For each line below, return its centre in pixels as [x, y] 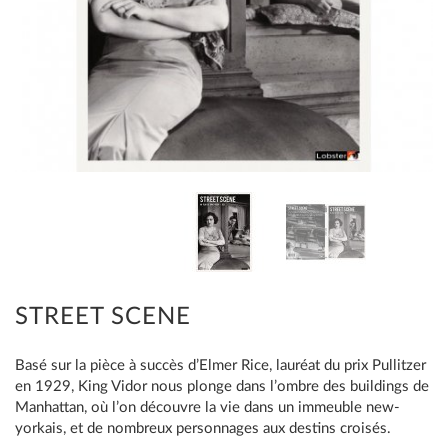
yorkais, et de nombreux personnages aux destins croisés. [203, 428]
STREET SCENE [103, 317]
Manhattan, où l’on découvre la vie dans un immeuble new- [207, 407]
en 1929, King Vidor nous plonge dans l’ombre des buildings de [222, 386]
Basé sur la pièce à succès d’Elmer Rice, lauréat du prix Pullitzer [220, 365]
